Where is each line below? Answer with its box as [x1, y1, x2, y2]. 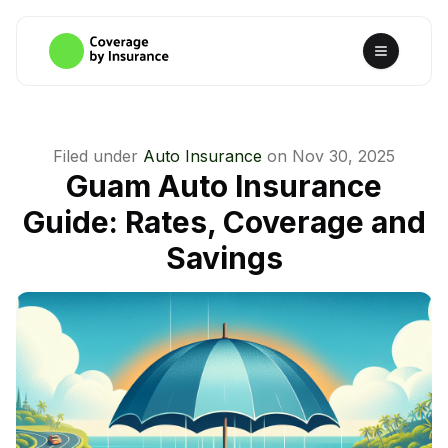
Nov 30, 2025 [292, 146, 395, 166]
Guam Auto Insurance [66, 168, 382, 204]
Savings [165, 240, 283, 276]
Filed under [53, 146, 138, 166]
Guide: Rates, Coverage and [22, 204, 426, 240]
